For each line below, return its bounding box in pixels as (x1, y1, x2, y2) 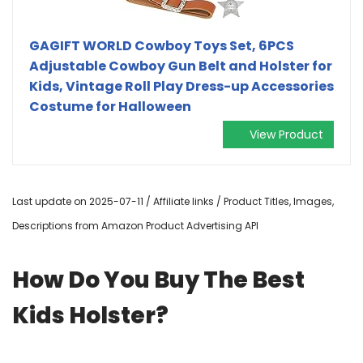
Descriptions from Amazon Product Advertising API (12, 218, 258, 233)
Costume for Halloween (29, 96, 191, 116)
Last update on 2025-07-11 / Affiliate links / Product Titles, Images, (12, 194, 334, 208)
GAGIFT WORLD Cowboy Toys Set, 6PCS (29, 36, 294, 55)
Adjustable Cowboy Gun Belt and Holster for (29, 56, 332, 75)
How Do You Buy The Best (12, 263, 305, 296)
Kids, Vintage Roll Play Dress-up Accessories (29, 76, 334, 96)
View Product (250, 126, 323, 143)
